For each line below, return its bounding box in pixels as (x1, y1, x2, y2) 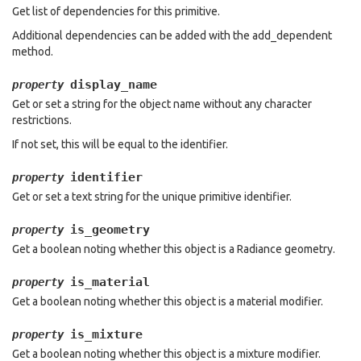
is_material (70, 275, 150, 289)
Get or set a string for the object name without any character (12, 98, 312, 110)
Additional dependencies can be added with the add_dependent (12, 29, 332, 42)
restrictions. (12, 114, 72, 127)
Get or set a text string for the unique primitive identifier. (12, 190, 292, 203)
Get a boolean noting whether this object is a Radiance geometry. (12, 243, 335, 255)
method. (12, 45, 53, 58)
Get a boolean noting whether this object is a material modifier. (12, 295, 323, 308)
